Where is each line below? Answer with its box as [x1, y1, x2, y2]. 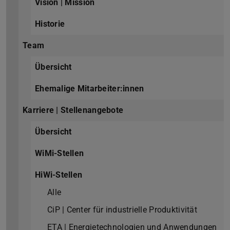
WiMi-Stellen [35, 148, 84, 159]
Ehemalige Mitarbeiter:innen [35, 84, 144, 94]
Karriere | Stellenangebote [23, 105, 124, 116]
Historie [35, 19, 65, 29]
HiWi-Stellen [35, 170, 83, 180]
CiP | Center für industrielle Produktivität [47, 205, 197, 215]
